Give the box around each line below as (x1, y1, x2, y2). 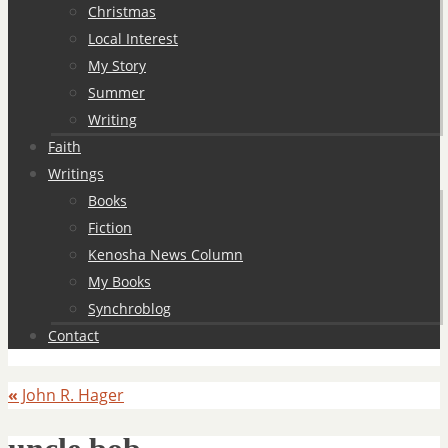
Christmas (88, 2, 156, 21)
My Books (88, 272, 151, 291)
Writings (48, 164, 104, 183)
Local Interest (88, 29, 178, 48)
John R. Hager (18, 384, 124, 406)
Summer (88, 83, 145, 102)
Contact (48, 326, 99, 345)
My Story (88, 56, 146, 75)
